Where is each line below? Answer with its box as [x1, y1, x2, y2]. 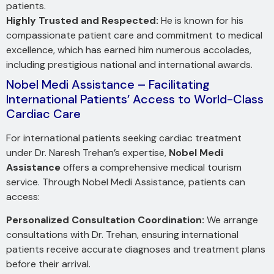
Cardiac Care [6, 105, 81, 122]
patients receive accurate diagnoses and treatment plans [6, 243, 265, 256]
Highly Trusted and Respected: [6, 13, 158, 27]
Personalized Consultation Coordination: [6, 213, 204, 227]
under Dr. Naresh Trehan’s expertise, [6, 146, 169, 159]
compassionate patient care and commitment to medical [6, 28, 262, 42]
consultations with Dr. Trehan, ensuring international [6, 228, 239, 242]
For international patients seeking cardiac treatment [6, 131, 242, 144]
